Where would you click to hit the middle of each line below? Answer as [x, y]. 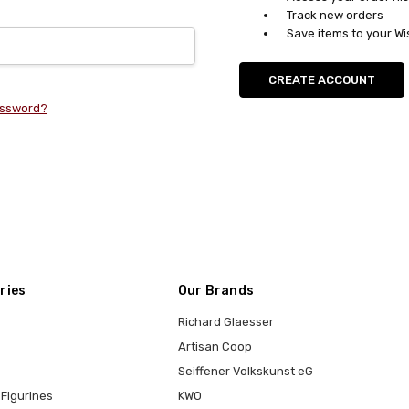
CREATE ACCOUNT [321, 79]
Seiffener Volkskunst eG [245, 371]
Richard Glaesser [225, 321]
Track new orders [335, 15]
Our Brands [216, 290]
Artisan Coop [215, 346]
